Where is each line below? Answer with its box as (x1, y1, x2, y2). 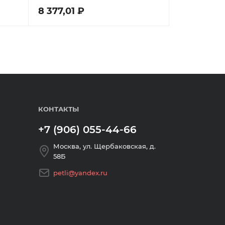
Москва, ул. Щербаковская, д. (53, 142, 156, 150)
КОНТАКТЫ (38, 105, 79, 113)
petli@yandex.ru (53, 169, 107, 177)
